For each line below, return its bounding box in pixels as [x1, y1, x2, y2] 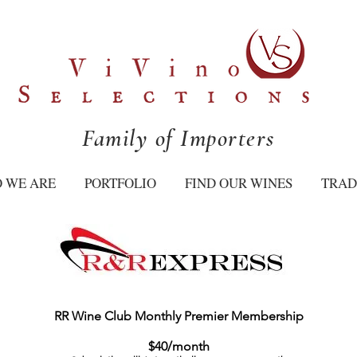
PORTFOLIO [84, 174, 156, 192]
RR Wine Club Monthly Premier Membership [53, 308, 304, 324]
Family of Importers [82, 124, 275, 153]
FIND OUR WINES [185, 174, 292, 192]
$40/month [147, 339, 210, 354]
